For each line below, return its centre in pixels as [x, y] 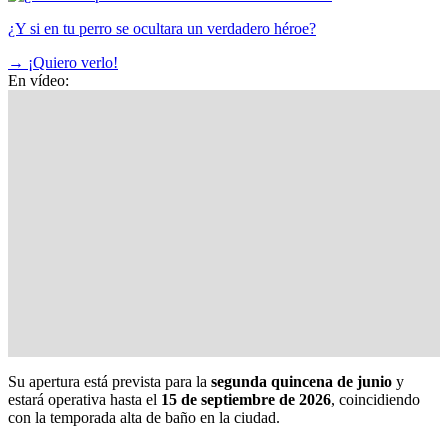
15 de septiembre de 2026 [246, 399]
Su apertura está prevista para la [109, 381]
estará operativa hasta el [84, 399]
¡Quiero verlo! [73, 62]
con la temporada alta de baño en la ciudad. [144, 417]
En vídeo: [38, 80]
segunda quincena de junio [301, 381]
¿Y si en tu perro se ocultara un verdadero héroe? [162, 28]
